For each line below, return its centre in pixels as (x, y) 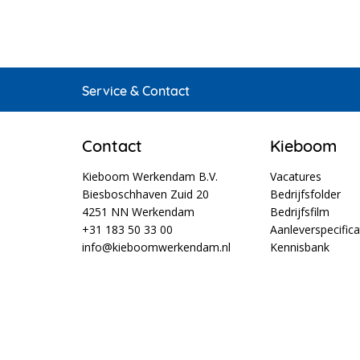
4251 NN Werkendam (138, 212)
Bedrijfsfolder (305, 194)
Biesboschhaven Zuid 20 (145, 194)
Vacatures (296, 176)
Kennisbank (300, 247)
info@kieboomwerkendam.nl (156, 247)
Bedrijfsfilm (300, 212)
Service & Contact (136, 91)
